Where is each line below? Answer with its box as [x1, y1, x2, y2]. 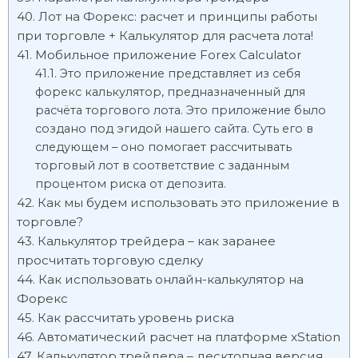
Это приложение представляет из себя [59, 66, 300, 81]
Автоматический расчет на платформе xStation [38, 329, 340, 344]
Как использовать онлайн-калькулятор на [38, 272, 304, 287]
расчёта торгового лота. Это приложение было [34, 103, 326, 117]
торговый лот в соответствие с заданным [34, 158, 289, 173]
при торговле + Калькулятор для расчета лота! [17, 28, 313, 43]
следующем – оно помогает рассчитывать [34, 140, 292, 154]
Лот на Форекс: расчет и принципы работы [38, 9, 317, 24]
